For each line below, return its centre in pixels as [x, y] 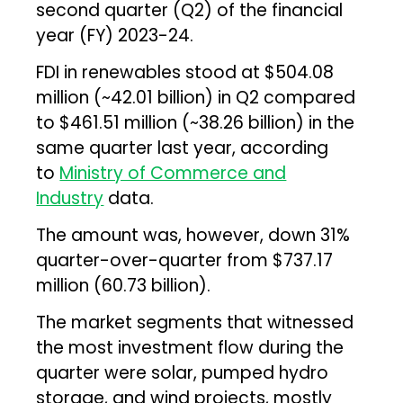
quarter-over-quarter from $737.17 [185, 260]
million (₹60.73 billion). [124, 285]
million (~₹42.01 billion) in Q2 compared [196, 97]
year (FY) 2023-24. [115, 35]
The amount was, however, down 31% [193, 235]
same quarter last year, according [183, 148]
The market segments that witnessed [195, 322]
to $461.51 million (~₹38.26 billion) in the [196, 122]
